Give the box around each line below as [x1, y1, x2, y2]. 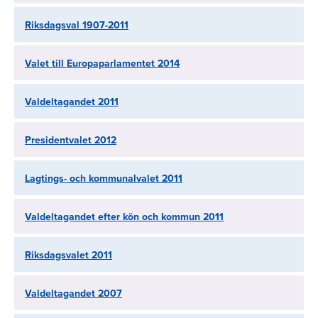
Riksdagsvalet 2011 [25, 248, 112, 263]
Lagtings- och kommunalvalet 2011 [25, 171, 182, 186]
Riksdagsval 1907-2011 [25, 18, 128, 33]
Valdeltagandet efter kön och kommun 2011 [25, 209, 224, 224]
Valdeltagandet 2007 [25, 286, 122, 301]
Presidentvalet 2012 [25, 133, 116, 148]
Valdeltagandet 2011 [25, 94, 119, 109]
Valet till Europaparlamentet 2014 [25, 56, 180, 71]
